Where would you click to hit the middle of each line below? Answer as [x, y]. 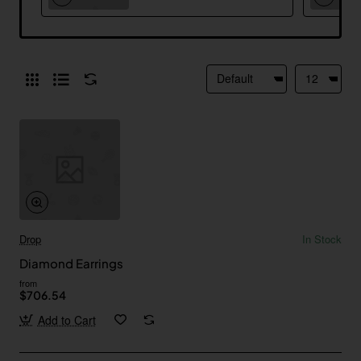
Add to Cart [66, 320]
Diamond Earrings [71, 263]
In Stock [322, 239]
